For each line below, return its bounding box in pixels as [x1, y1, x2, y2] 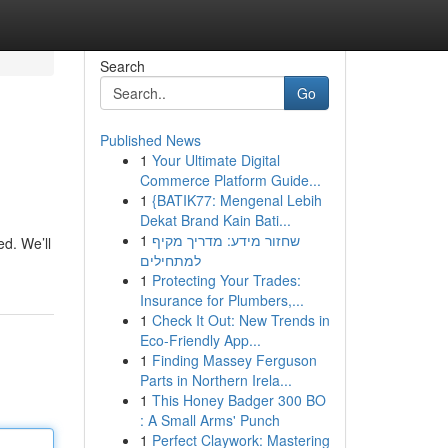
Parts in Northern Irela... [139, 370, 292, 390]
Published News [99, 130, 201, 150]
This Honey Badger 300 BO [151, 390, 326, 410]
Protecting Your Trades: [151, 270, 301, 290]
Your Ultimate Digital [151, 150, 280, 170]
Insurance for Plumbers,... [139, 290, 304, 310]
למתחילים [139, 250, 201, 270]
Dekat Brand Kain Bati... [139, 210, 291, 230]
